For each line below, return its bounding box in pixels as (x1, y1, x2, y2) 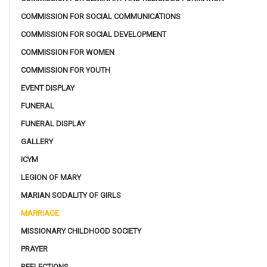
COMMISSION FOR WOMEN (21, 48, 114, 57)
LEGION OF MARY (21, 173, 81, 182)
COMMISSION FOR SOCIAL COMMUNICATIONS (21, 12, 181, 21)
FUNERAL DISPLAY (21, 119, 85, 129)
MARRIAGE (21, 209, 59, 218)
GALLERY (21, 137, 53, 147)
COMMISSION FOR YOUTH (21, 66, 110, 75)
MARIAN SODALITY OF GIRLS (21, 191, 121, 200)
